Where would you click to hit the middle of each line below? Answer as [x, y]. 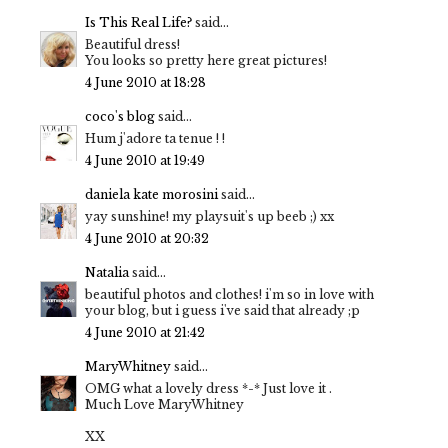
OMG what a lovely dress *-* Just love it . [208, 389]
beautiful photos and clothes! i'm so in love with [229, 295]
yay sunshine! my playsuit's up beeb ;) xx [209, 217]
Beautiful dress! [132, 45]
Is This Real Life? [138, 23]
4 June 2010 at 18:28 [145, 83]
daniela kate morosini [151, 195]
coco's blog [120, 117]
